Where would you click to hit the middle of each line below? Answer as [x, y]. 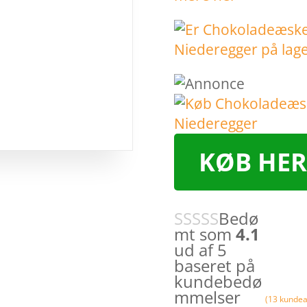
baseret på [214, 266]
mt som [205, 234]
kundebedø [218, 282]
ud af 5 [200, 250]
